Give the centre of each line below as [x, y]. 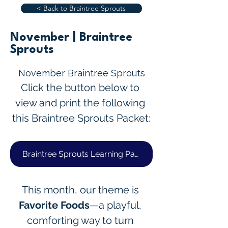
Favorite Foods [54, 205]
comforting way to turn [81, 220]
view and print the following [81, 103]
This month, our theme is [81, 190]
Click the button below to [81, 88]
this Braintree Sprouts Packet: [81, 118]
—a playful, [117, 205]
